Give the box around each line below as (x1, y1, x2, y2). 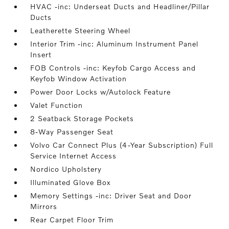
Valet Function (30, 101, 83, 109)
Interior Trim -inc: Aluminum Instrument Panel (30, 39, 199, 48)
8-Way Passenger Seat (30, 127, 114, 136)
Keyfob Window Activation (30, 74, 127, 83)
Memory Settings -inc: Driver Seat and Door (30, 191, 192, 200)
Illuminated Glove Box (30, 178, 111, 187)
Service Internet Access (30, 151, 117, 160)
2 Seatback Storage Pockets (30, 114, 134, 123)
